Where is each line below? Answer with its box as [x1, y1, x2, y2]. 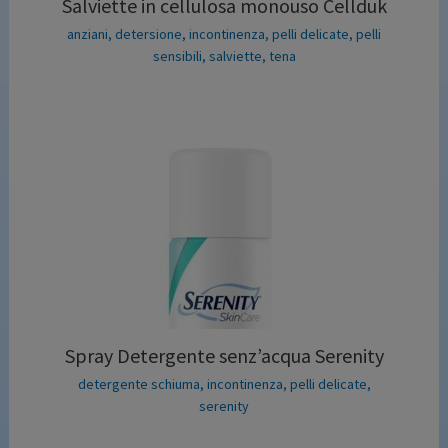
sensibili [152, 46, 202, 65]
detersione [115, 24, 182, 43]
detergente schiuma [77, 374, 200, 393]
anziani [67, 24, 108, 43]
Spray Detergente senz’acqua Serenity [64, 342, 384, 368]
